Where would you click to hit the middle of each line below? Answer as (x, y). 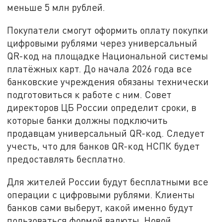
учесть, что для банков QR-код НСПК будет (104, 146)
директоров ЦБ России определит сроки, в (102, 107)
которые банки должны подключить (87, 120)
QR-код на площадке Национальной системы (108, 55)
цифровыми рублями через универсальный (102, 43)
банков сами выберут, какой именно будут (100, 207)
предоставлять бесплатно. (66, 159)
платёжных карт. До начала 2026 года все (100, 68)
